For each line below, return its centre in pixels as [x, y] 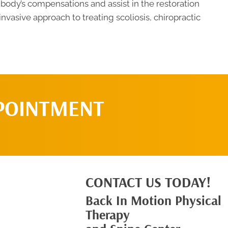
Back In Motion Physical [153, 200]
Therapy [107, 215]
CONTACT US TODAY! [148, 182]
